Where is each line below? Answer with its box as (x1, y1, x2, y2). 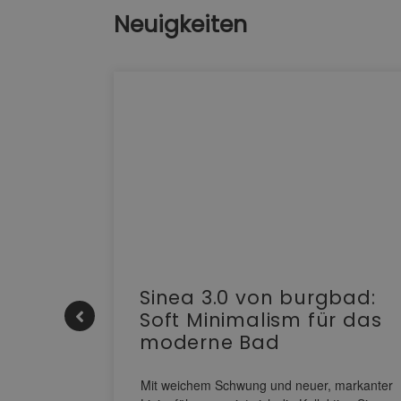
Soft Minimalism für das (140, 307, 382, 334)
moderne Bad (140, 329, 280, 356)
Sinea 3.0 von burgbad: (140, 285, 376, 311)
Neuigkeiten (114, 9, 247, 41)
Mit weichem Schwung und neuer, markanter (141, 376, 393, 395)
